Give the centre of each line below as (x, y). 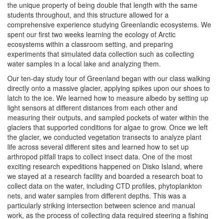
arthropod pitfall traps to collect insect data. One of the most (100, 156)
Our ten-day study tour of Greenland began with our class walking (109, 78)
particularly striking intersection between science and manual (101, 205)
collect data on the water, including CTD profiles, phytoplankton (105, 186)
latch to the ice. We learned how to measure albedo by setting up (108, 98)
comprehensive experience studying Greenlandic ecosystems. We (109, 24)
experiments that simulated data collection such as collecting (101, 54)
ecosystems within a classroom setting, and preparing (90, 44)
